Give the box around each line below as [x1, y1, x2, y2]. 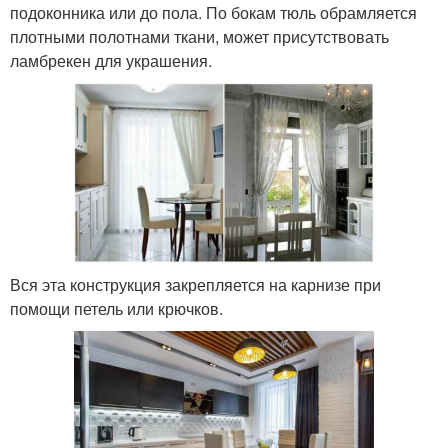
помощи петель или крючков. [10, 297, 223, 321]
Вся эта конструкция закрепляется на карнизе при [10, 273, 381, 297]
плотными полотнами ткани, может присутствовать [10, 25, 389, 49]
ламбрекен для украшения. [10, 49, 212, 73]
